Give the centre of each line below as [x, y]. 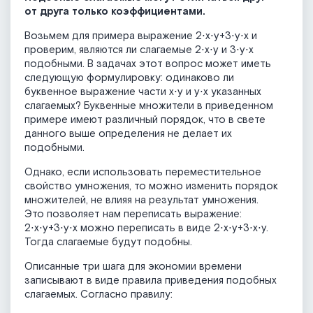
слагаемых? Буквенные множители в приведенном [149, 106]
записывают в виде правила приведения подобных [151, 281]
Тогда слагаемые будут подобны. [108, 242]
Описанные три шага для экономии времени [133, 267]
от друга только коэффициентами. [115, 12]
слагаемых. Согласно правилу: [99, 295]
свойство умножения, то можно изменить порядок [151, 187]
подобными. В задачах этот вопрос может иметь [148, 64]
